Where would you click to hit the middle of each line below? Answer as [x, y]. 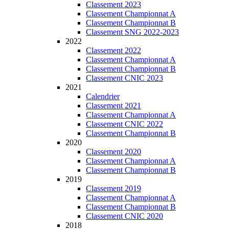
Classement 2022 [113, 50]
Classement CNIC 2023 [124, 78]
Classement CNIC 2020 [124, 216]
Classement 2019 [113, 188]
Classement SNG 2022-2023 [132, 32]
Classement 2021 [113, 106]
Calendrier [103, 96]
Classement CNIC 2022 [124, 124]
